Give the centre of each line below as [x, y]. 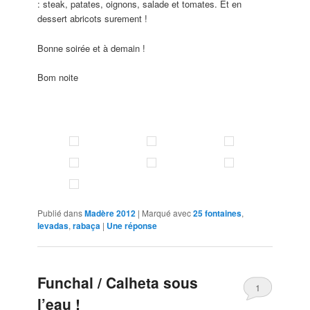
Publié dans [60, 213]
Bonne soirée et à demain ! [92, 48]
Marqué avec [167, 213]
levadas [53, 226]
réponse [140, 226]
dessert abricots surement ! [93, 19]
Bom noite [58, 77]
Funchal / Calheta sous [118, 283]
